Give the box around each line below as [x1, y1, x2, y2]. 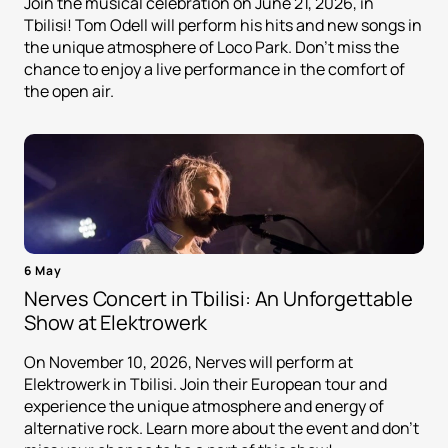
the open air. [24, 80, 114, 103]
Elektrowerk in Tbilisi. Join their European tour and [24, 373, 387, 396]
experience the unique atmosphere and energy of [24, 395, 384, 418]
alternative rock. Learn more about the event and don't [24, 417, 419, 440]
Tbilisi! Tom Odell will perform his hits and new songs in [24, 14, 422, 37]
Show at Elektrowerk [24, 309, 208, 337]
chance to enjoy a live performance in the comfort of [24, 58, 405, 81]
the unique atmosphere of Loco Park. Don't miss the [24, 36, 399, 59]
